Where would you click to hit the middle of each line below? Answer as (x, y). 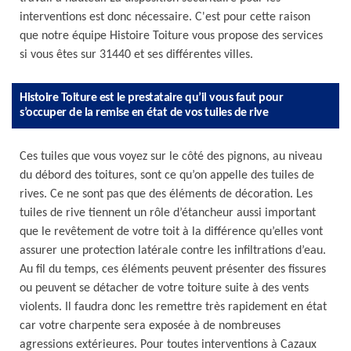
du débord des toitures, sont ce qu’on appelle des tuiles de (167, 175)
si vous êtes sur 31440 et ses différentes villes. (136, 55)
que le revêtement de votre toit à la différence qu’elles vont (171, 232)
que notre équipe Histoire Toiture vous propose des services (171, 36)
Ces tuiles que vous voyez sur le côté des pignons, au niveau (171, 157)
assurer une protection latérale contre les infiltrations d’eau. (173, 251)
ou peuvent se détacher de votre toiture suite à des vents (164, 288)
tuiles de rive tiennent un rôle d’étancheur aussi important (168, 213)
